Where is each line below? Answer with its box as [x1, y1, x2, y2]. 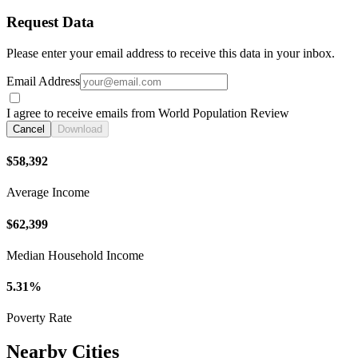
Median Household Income [6, 248, 144, 262]
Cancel [13, 122, 45, 135]
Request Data [6, 14, 94, 30]
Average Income [6, 185, 89, 200]
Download [58, 122, 102, 135]
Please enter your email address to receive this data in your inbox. [6, 46, 335, 60]
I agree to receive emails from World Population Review [6, 105, 289, 120]
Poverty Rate [6, 311, 72, 325]
